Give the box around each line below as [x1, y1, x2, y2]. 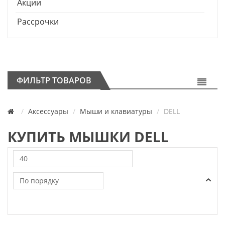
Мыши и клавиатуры [80, 106, 152, 117]
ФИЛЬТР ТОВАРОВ [17, 75, 91, 86]
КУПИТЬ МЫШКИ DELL [8, 127, 169, 147]
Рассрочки [17, 16, 59, 28]
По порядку [20, 176, 59, 186]
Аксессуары [28, 106, 68, 117]
